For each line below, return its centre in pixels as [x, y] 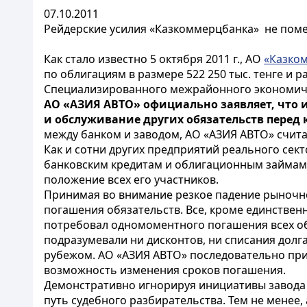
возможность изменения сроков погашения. [165, 270]
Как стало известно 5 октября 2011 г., [145, 59]
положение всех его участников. [131, 180]
